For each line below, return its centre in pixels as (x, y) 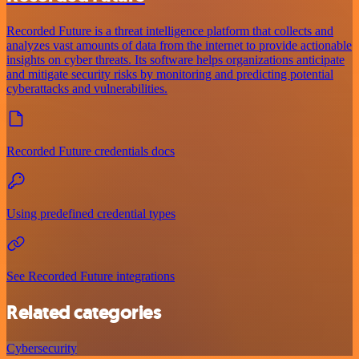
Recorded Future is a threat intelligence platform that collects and (170, 30)
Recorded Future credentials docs (91, 151)
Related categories (84, 312)
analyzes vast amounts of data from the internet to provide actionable (179, 45)
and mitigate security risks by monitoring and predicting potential (170, 74)
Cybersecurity (42, 348)
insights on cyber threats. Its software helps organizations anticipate (175, 59)
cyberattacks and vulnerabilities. (87, 88)
